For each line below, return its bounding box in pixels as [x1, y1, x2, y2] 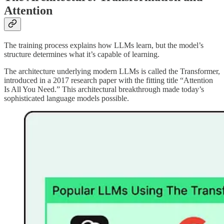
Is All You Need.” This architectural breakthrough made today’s [4, 84, 204, 93]
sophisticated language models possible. [4, 93, 129, 102]
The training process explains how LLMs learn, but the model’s [4, 40, 203, 49]
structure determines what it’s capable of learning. [4, 49, 159, 58]
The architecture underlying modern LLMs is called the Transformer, [4, 66, 220, 75]
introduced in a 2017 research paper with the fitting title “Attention [4, 75, 213, 84]
